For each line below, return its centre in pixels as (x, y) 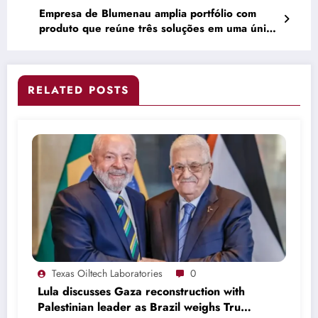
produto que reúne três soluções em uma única (158, 28)
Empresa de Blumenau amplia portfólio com (148, 13)
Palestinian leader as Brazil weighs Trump (147, 307)
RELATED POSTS (78, 90)
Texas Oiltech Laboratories (107, 273)
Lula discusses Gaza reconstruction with (141, 291)
